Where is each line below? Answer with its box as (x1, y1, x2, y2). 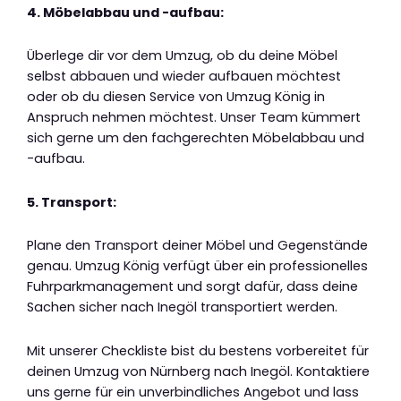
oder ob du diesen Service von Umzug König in (27, 88, 325, 107)
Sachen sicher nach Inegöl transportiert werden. (27, 298, 337, 317)
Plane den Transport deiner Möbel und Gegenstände (27, 236, 368, 255)
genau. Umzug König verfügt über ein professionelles (27, 257, 368, 276)
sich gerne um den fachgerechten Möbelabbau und (27, 129, 364, 148)
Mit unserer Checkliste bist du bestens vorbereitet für (27, 341, 369, 360)
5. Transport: (27, 192, 116, 211)
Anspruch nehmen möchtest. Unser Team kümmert (27, 108, 361, 127)
